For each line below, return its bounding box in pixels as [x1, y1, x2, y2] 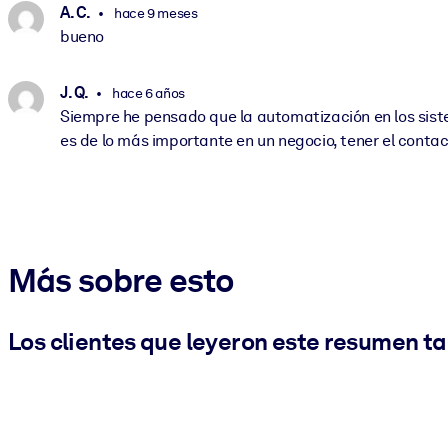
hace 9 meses [111, 4, 198, 21]
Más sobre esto [8, 259, 235, 300]
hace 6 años [109, 84, 185, 101]
